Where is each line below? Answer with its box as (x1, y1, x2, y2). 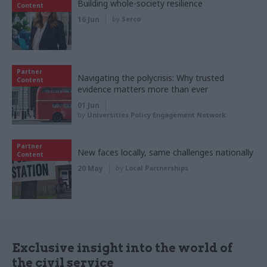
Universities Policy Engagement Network (87, 110, 226, 119)
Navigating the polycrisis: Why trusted (77, 72, 224, 83)
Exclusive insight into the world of (12, 240, 232, 255)
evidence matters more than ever (77, 83, 208, 95)
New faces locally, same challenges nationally (77, 146, 253, 158)
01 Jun (77, 100, 100, 110)
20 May (77, 163, 103, 173)
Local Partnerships (125, 163, 188, 172)
